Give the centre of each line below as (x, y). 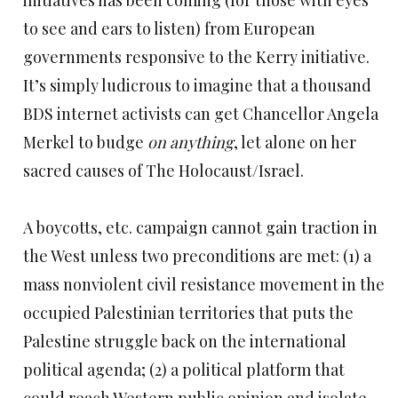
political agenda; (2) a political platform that (184, 370)
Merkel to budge (85, 142)
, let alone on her (295, 142)
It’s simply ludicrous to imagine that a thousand (197, 85)
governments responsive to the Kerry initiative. (198, 57)
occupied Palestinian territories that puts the (188, 313)
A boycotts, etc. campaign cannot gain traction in (200, 227)
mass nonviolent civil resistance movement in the (204, 284)
